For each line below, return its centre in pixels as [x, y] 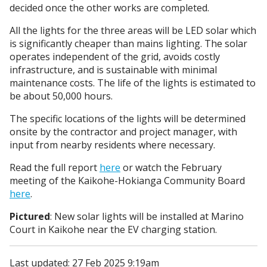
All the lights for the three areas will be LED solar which [133, 31]
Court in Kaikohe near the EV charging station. [113, 230]
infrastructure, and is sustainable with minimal [113, 70]
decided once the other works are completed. [109, 8]
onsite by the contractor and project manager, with [123, 132]
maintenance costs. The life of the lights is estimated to [133, 83]
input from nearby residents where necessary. [112, 145]
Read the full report [55, 168]
